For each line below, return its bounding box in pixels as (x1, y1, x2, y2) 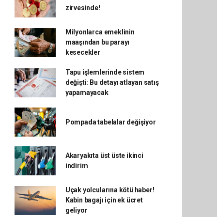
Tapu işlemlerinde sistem (65, 68, 145, 76)
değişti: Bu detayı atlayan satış (65, 78, 159, 86)
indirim (65, 162, 88, 170)
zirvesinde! (65, 4, 100, 12)
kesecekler (65, 48, 100, 56)
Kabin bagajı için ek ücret (65, 196, 143, 204)
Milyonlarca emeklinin (65, 28, 135, 36)
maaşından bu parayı (65, 38, 130, 46)
